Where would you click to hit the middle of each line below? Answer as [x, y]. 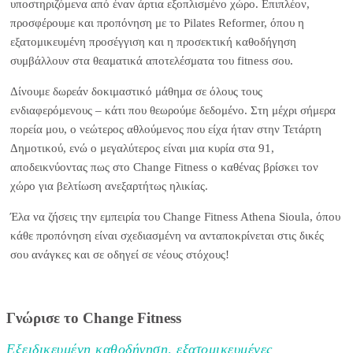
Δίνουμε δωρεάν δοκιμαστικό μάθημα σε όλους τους [136, 91]
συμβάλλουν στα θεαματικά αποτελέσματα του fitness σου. [152, 60]
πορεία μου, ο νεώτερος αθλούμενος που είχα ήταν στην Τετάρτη [166, 129]
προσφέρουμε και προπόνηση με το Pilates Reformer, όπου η [157, 22]
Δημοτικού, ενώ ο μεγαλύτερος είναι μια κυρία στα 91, [142, 148]
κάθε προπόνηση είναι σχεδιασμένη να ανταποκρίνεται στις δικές [167, 235]
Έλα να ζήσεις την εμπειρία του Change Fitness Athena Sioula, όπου [175, 216]
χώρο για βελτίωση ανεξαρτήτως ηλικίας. [109, 186]
